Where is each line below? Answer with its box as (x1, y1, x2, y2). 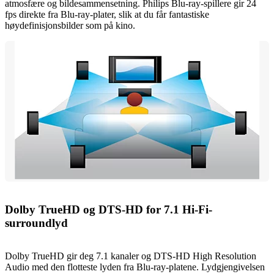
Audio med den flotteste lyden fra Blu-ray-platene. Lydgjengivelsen (5, 262, 265, 273)
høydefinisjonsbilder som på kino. (5, 20, 135, 31)
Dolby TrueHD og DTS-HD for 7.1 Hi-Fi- (5, 202, 212, 216)
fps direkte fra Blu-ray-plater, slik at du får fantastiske (5, 9, 209, 20)
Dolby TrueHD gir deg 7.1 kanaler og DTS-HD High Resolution (5, 251, 256, 262)
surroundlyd (5, 216, 68, 229)
